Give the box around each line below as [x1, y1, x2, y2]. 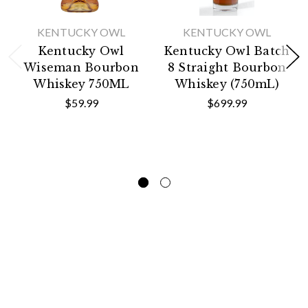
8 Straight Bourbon [167, 60, 287, 75]
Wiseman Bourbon [23, 60, 139, 75]
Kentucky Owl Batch [164, 44, 290, 58]
